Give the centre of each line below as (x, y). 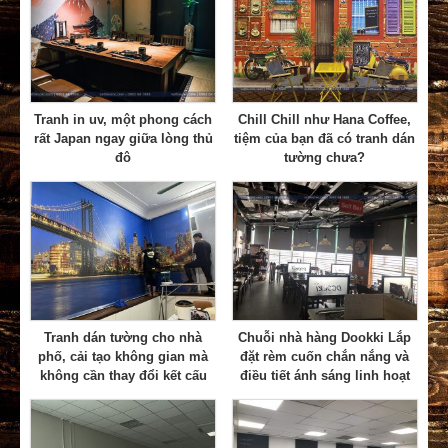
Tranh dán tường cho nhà (123, 338)
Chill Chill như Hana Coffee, (325, 119)
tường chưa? (325, 157)
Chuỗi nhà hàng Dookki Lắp (325, 338)
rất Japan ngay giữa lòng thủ (123, 138)
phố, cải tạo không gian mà (123, 357)
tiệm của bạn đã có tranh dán (325, 138)
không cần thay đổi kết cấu (123, 376)
